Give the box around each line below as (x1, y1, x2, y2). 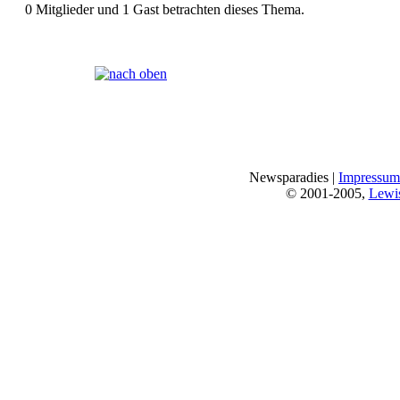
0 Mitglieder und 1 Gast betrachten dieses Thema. (25, 2, 304, 18)
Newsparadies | (249, 170, 338, 185)
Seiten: (30, 65, 71, 81)
